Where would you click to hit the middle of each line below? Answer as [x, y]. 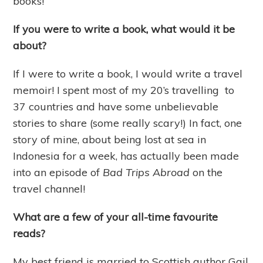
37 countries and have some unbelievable [116, 106]
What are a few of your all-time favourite [116, 217]
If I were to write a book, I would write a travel [128, 73]
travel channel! [49, 188]
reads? [29, 233]
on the [206, 172]
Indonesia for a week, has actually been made [126, 156]
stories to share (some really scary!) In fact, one [128, 123]
